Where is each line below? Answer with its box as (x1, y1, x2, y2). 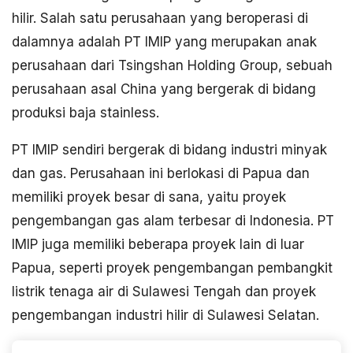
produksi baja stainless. (12, 105, 159, 121)
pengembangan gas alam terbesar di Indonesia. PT (12, 213, 334, 229)
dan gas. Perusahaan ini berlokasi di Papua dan (12, 165, 310, 182)
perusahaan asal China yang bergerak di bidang (12, 81, 316, 98)
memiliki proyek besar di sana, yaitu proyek (12, 189, 286, 206)
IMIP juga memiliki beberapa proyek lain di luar (12, 236, 304, 253)
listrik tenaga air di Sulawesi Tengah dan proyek (12, 284, 316, 300)
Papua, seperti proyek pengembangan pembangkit (12, 260, 333, 277)
